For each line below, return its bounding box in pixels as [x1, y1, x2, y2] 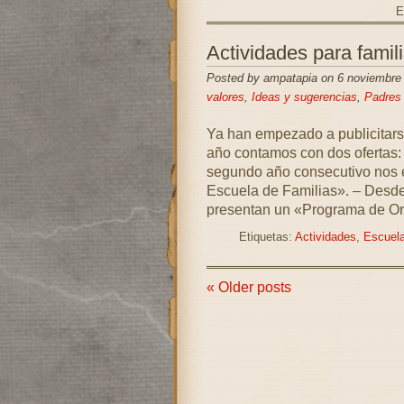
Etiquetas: [238, 231, 295, 243]
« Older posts [206, 280, 291, 295]
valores [206, 90, 244, 104]
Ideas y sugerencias [251, 90, 357, 104]
